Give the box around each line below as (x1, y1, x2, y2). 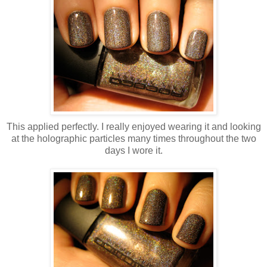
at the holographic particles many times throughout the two (11, 133, 256, 144)
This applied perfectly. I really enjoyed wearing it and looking (6, 121, 261, 132)
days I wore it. (104, 145, 163, 156)
